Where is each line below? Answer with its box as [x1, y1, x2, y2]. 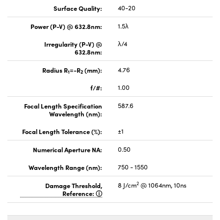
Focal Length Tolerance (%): [22, 126, 102, 136]
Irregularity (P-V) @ [44, 39, 102, 48]
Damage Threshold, [45, 180, 102, 190]
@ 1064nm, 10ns [139, 180, 187, 190]
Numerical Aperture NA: [33, 144, 102, 154]
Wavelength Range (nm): [28, 162, 102, 171]
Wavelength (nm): [49, 109, 102, 118]
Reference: [62, 188, 96, 197]
